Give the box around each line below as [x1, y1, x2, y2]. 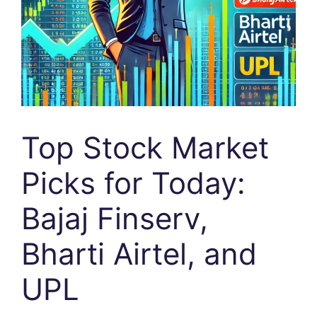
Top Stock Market [21, 129, 269, 166]
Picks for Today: [21, 165, 246, 201]
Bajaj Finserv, [21, 200, 208, 236]
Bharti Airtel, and [21, 236, 257, 272]
